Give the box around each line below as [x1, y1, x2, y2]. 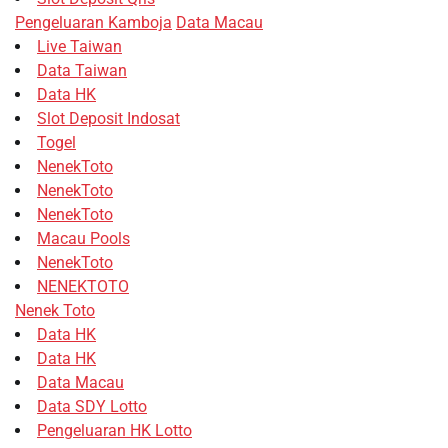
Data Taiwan [37, 60, 127, 80]
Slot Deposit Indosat [37, 108, 180, 128]
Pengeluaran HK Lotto [37, 420, 192, 440]
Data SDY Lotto [37, 396, 147, 416]
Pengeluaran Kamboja [15, 12, 172, 32]
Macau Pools [37, 228, 130, 248]
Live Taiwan [37, 36, 122, 56]
